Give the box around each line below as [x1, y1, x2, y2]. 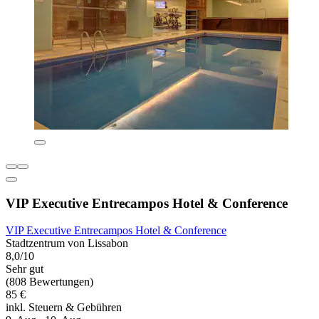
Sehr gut [6, 263, 43, 276]
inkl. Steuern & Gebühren [6, 301, 122, 314]
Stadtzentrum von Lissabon [6, 237, 128, 250]
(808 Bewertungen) [6, 276, 93, 288]
